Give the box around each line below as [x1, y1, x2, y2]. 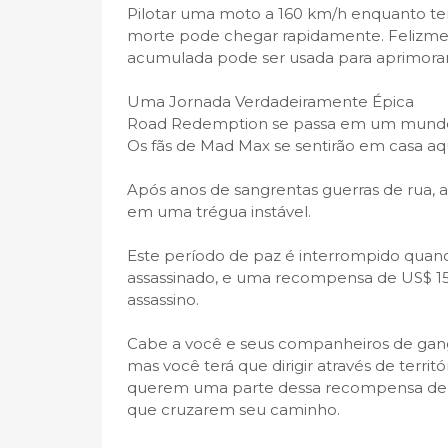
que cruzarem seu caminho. [127, 400, 340, 419]
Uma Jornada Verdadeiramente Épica [127, 92, 414, 111]
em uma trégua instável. [127, 202, 311, 221]
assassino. [127, 290, 199, 309]
